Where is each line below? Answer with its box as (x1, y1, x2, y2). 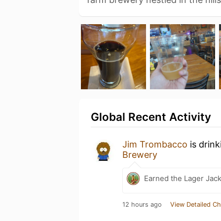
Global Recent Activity (91, 110, 211, 123)
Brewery (122, 149, 157, 160)
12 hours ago (122, 200, 162, 208)
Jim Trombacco (122, 139, 187, 149)
